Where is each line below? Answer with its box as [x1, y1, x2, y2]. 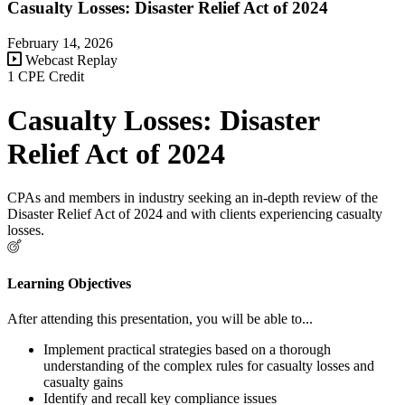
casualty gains [43, 373, 123, 390]
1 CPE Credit [7, 68, 84, 84]
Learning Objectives [7, 275, 131, 291]
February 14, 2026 [7, 34, 113, 51]
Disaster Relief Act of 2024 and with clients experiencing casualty [7, 206, 382, 222]
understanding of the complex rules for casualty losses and [43, 357, 374, 373]
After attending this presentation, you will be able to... [7, 310, 313, 326]
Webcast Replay [22, 52, 118, 68]
